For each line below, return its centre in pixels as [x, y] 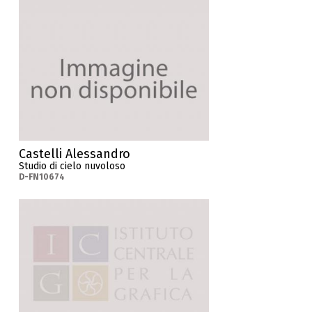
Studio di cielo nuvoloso [72, 166]
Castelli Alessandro [75, 154]
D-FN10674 [42, 177]
